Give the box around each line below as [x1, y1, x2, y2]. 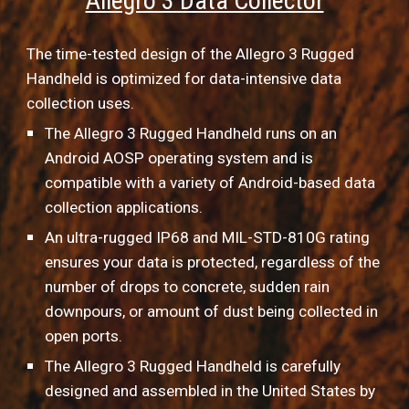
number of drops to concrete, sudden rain [45, 278, 330, 297]
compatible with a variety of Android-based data [45, 173, 376, 193]
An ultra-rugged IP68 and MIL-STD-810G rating [45, 228, 371, 247]
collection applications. [45, 198, 204, 217]
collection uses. [26, 94, 135, 113]
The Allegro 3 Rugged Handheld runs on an [45, 124, 338, 143]
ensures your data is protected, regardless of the [45, 253, 381, 272]
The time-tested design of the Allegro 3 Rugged [26, 45, 355, 64]
